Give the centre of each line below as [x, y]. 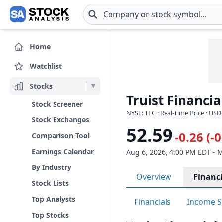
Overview [154, 177]
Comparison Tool [61, 136]
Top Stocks [50, 215]
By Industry [52, 167]
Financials [153, 202]
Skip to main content [46, 20]
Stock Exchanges [60, 120]
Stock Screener [57, 104]
